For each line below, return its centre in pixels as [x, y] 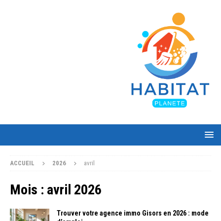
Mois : [28, 189]
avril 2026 [74, 189]
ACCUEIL [22, 163]
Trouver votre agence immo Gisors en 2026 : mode [133, 213]
